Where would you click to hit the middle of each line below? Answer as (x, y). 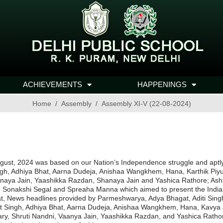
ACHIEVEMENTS (53, 84)
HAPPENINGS (162, 84)
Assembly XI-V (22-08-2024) (146, 104)
